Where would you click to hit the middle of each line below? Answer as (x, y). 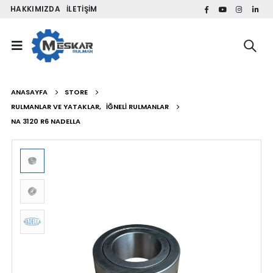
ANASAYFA (29, 92)
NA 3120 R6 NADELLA (45, 121)
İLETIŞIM (82, 9)
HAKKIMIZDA (35, 9)
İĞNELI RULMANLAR (137, 106)
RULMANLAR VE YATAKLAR (55, 106)
